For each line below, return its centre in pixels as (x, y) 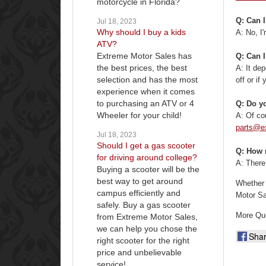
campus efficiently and (139, 193)
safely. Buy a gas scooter (144, 205)
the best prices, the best (142, 67)
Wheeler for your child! (139, 115)
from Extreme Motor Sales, (147, 216)
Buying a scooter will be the (148, 169)
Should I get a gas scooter (146, 145)
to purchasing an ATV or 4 (145, 103)
